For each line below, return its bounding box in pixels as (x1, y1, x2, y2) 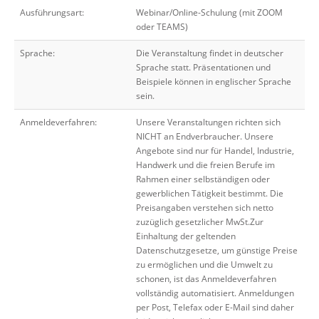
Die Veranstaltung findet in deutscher (136, 47, 283, 59)
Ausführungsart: (20, 6, 84, 19)
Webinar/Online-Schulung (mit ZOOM (136, 6, 283, 19)
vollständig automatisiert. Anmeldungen (136, 287, 294, 299)
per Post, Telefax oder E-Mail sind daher (136, 301, 294, 313)
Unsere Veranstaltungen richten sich (136, 116, 281, 128)
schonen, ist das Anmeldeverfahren (136, 273, 276, 285)
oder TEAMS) (136, 21, 188, 33)
